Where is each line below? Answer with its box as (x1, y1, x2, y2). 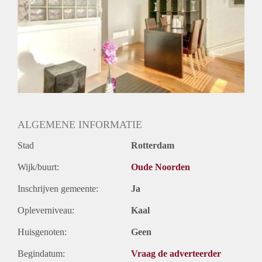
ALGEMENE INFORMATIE (18, 119, 142, 131)
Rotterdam (131, 140, 174, 151)
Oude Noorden (131, 162, 190, 173)
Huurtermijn (18, 1, 63, 12)
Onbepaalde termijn (18, 14, 90, 25)
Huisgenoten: (18, 227, 67, 237)
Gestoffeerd (18, 40, 61, 50)
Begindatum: (18, 249, 65, 259)
